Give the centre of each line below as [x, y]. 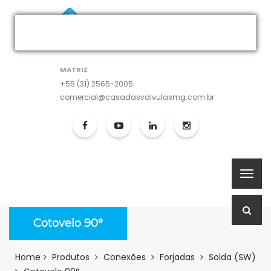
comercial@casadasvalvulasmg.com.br [137, 97]
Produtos [71, 257]
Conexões [125, 257]
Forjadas [177, 257]
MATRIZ [74, 70]
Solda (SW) [232, 257]
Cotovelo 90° [68, 223]
